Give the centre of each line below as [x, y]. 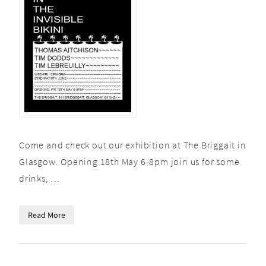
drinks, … [40, 178]
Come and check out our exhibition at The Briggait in [133, 145]
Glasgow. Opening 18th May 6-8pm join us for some [129, 161]
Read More [47, 215]
